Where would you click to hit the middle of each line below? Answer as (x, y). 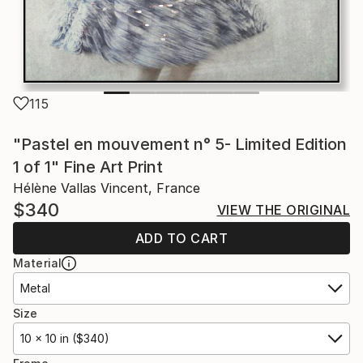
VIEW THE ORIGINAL (283, 210)
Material (38, 263)
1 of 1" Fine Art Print (88, 167)
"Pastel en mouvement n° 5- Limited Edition (180, 144)
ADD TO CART (181, 238)
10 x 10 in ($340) (65, 338)
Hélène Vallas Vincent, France (107, 188)
